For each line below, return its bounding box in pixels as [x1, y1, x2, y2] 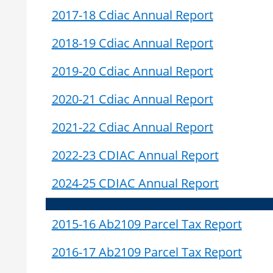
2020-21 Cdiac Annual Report [51, 90, 213, 107]
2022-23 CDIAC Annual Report [51, 146, 219, 163]
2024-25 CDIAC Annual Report [51, 174, 219, 191]
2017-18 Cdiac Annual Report [51, 6, 213, 23]
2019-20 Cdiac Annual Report [51, 62, 213, 79]
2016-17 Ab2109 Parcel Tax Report [51, 243, 242, 260]
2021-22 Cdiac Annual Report [51, 118, 213, 135]
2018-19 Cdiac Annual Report [51, 34, 213, 51]
